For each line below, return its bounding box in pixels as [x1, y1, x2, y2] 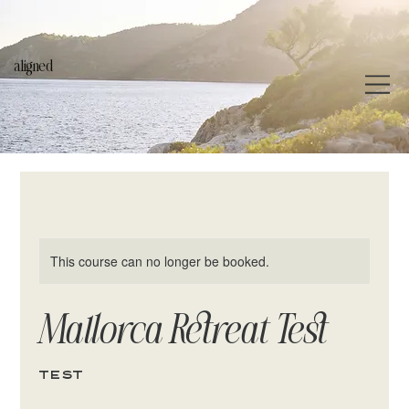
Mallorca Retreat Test [38, 313, 330, 353]
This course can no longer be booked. [50, 252, 270, 271]
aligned [14, 58, 54, 75]
